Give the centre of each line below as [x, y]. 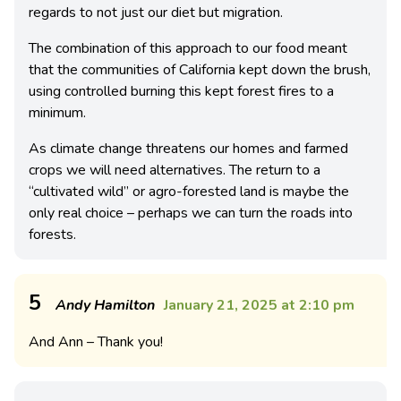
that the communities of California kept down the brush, [200, 69]
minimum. [57, 112]
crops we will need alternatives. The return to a [175, 170]
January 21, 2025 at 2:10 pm [259, 305]
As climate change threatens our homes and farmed [188, 148]
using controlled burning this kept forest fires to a [181, 91]
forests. [52, 234]
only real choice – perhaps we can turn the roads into [191, 213]
